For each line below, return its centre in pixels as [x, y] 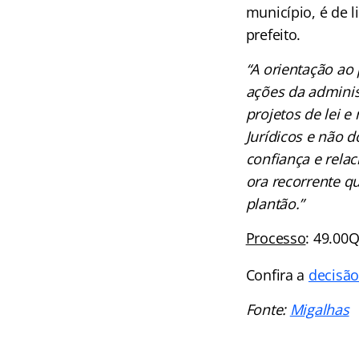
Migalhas [319, 309]
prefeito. [273, 34]
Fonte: [268, 309]
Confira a [277, 275]
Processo [276, 238]
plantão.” [275, 204]
